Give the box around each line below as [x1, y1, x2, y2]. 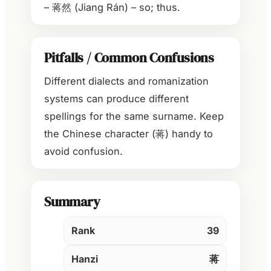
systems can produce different [44, 92, 189, 105]
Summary [44, 192, 100, 211]
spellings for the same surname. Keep [44, 109, 224, 122]
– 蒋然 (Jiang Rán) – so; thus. [44, 1, 180, 14]
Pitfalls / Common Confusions [44, 49, 214, 67]
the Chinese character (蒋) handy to [44, 127, 213, 140]
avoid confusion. [44, 145, 123, 157]
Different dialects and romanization [44, 74, 209, 87]
